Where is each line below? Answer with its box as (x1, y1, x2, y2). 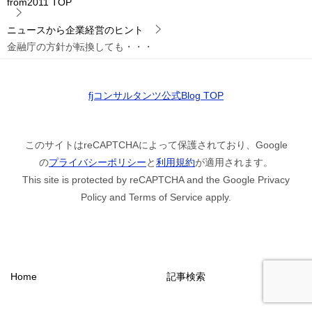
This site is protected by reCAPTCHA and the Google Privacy (22, 173, 290, 185)
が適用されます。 (195, 156, 273, 168)
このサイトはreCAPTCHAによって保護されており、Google (24, 139, 288, 150)
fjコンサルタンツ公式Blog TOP (88, 89, 224, 101)
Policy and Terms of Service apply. (81, 191, 231, 203)
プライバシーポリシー (49, 156, 146, 168)
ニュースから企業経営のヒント (7, 24, 143, 36)
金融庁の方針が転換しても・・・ (7, 40, 153, 52)
